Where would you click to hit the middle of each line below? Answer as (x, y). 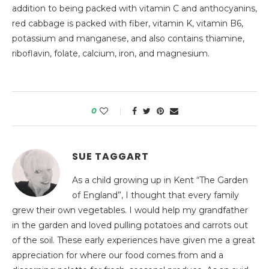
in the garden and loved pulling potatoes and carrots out (130, 225)
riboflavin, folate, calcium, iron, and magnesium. (111, 54)
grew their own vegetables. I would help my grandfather (130, 210)
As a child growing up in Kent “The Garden (160, 180)
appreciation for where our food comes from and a (118, 255)
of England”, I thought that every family (156, 195)
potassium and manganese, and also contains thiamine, (128, 39)
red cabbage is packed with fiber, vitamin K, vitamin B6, (128, 24)
